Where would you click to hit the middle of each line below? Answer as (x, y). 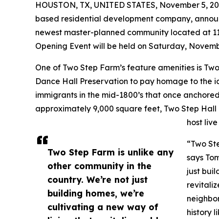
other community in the (99, 166)
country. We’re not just (98, 180)
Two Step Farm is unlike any (110, 152)
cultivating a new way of (103, 207)
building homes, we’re (96, 193)
